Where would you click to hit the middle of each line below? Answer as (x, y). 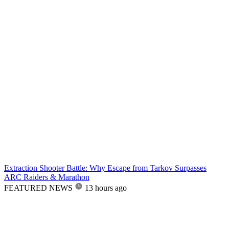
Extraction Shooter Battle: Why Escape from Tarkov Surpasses (105, 168)
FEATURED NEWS (38, 188)
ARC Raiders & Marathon (47, 177)
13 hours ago (106, 188)
